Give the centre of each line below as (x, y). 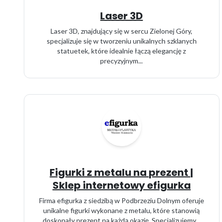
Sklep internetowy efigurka (121, 185)
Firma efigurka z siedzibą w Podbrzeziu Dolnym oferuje (121, 200)
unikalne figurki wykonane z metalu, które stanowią (122, 210)
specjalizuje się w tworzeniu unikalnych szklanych (121, 41)
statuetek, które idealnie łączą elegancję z (122, 51)
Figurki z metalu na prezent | (122, 172)
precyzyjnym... (122, 61)
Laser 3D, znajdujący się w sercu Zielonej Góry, (122, 31)
